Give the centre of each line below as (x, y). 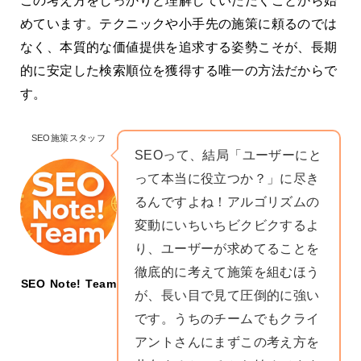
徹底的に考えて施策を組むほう (227, 272)
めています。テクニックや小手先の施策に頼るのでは (179, 23)
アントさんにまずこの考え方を (227, 342)
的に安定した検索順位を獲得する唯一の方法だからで (179, 70)
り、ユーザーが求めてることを (227, 249)
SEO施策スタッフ (68, 138)
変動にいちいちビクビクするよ (227, 226)
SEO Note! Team (68, 284)
